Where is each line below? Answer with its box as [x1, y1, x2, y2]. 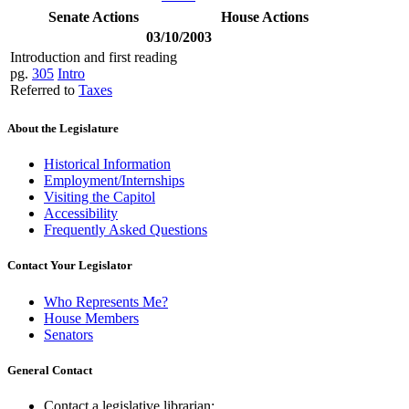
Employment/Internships [44, 173, 184, 189]
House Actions [220, 8, 309, 25]
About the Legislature [7, 121, 119, 136]
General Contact [7, 362, 92, 377]
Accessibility [44, 205, 118, 222]
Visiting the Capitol [44, 189, 155, 205]
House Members [44, 309, 139, 326]
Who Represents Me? [44, 293, 168, 309]
